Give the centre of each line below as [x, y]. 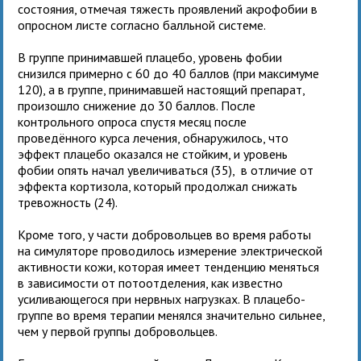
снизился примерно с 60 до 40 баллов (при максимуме [169, 73]
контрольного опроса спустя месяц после [133, 121]
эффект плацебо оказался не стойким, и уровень [153, 154]
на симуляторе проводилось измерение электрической [170, 250]
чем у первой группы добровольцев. [118, 331]
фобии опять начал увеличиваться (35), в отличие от [166, 170]
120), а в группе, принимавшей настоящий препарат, [162, 89]
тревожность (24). [68, 202]
